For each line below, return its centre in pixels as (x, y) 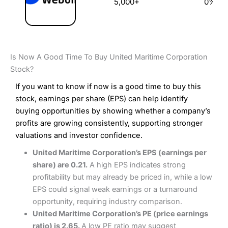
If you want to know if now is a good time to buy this (108, 87)
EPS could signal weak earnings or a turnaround (115, 190)
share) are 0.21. (60, 165)
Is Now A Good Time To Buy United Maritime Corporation (109, 57)
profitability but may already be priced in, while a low (122, 177)
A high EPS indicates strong (136, 165)
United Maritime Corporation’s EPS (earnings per (119, 153)
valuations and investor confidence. (79, 136)
